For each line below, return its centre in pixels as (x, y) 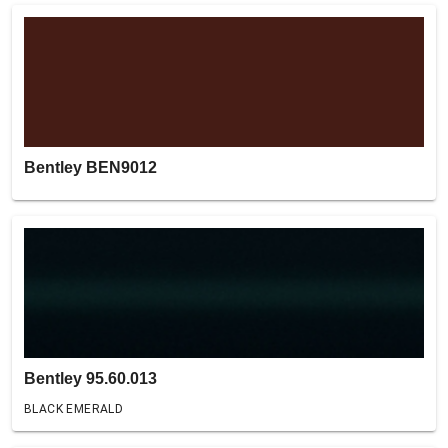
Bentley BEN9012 (90, 167)
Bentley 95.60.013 (90, 378)
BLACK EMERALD (74, 409)
